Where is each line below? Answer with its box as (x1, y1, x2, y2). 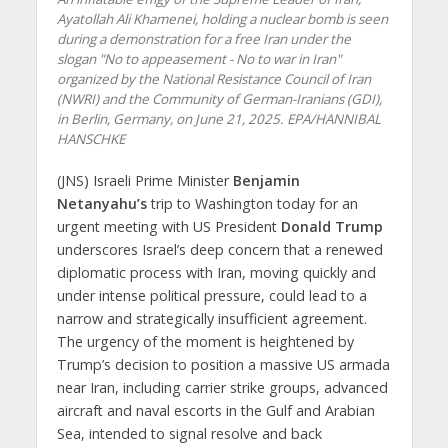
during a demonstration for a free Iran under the (56, 29, 351, 48)
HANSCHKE (56, 129, 125, 148)
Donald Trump (280, 216, 383, 236)
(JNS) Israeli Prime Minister (56, 170, 233, 190)
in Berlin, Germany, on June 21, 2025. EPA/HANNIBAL (56, 109, 381, 128)
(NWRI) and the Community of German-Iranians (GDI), (56, 89, 382, 108)
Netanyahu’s (56, 193, 147, 213)
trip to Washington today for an (146, 193, 358, 213)
